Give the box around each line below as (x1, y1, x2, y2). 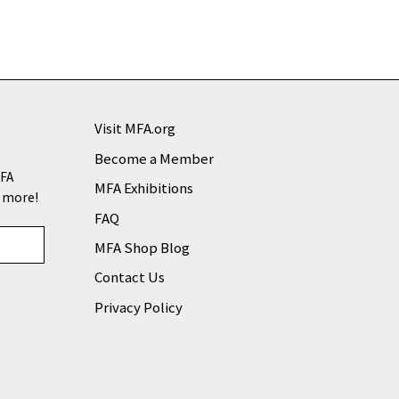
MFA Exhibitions (94, 178, 193, 199)
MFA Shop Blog (94, 237, 190, 257)
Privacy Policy (94, 297, 183, 317)
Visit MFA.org (94, 118, 175, 139)
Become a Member (94, 148, 214, 168)
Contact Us (94, 267, 165, 288)
